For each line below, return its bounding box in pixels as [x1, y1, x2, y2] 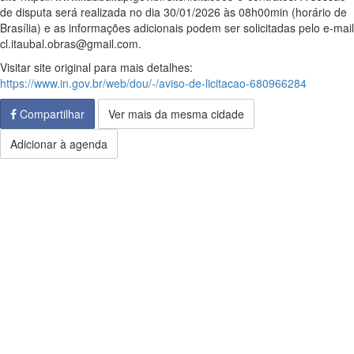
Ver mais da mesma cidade [108, 106, 244, 122]
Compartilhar [17, 106, 85, 122]
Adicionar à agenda [10, 136, 107, 152]
